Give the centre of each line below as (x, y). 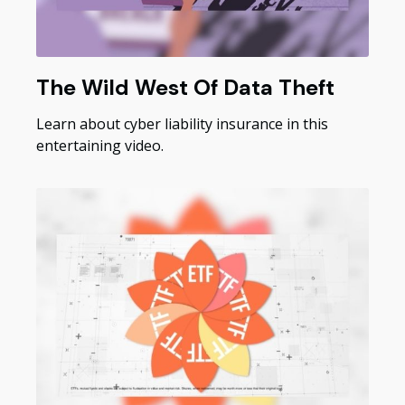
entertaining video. (100, 146)
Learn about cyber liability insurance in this (182, 124)
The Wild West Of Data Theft (185, 88)
